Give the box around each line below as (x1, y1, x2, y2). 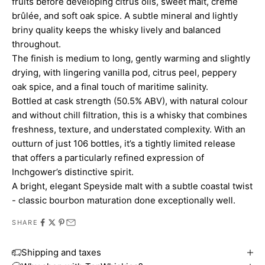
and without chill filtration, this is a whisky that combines (12, 109, 247, 121)
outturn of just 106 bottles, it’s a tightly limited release (12, 137, 235, 149)
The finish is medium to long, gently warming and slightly (12, 52, 250, 64)
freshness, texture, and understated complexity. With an (12, 123, 245, 135)
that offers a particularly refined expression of (12, 151, 204, 163)
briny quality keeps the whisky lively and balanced (12, 24, 221, 35)
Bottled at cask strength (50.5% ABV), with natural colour (12, 95, 248, 106)
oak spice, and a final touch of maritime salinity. (12, 80, 208, 92)
